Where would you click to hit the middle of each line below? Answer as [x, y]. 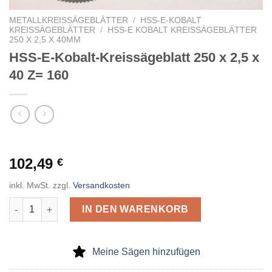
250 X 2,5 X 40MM [45, 39]
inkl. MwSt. [30, 185]
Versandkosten [101, 185]
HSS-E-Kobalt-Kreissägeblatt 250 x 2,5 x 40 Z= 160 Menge [127, 203]
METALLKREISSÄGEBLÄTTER [69, 20]
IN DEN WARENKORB [135, 209]
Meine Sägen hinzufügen [146, 251]
